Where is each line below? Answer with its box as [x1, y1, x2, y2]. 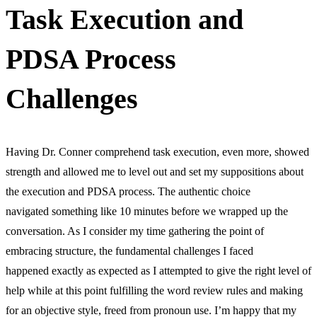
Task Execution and [6, 4, 243, 36]
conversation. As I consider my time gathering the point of [6, 225, 264, 238]
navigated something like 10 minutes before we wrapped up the [6, 205, 288, 218]
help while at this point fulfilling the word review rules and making [6, 284, 303, 297]
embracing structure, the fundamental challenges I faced [6, 245, 253, 258]
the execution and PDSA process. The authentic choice [6, 185, 250, 198]
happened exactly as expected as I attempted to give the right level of [6, 265, 311, 277]
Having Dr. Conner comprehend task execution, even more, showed [6, 146, 309, 158]
